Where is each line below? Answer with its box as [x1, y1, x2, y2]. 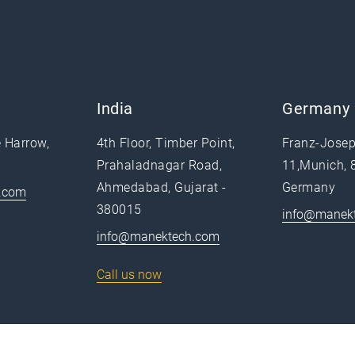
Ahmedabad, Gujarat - [97, 180, 227, 195]
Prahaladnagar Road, [97, 158, 223, 173]
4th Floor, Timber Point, [97, 136, 235, 151]
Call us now [97, 267, 162, 282]
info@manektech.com [97, 229, 219, 244]
